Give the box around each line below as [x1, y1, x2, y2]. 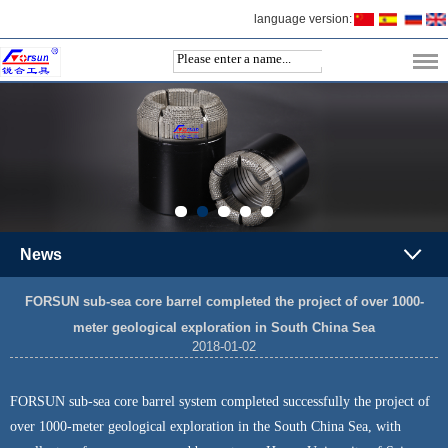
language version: [254, 12, 352, 26]
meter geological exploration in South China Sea [73, 319, 375, 335]
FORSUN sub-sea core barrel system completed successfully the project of [10, 394, 430, 410]
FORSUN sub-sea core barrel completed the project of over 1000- [24, 293, 424, 309]
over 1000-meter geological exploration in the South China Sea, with [10, 419, 401, 435]
